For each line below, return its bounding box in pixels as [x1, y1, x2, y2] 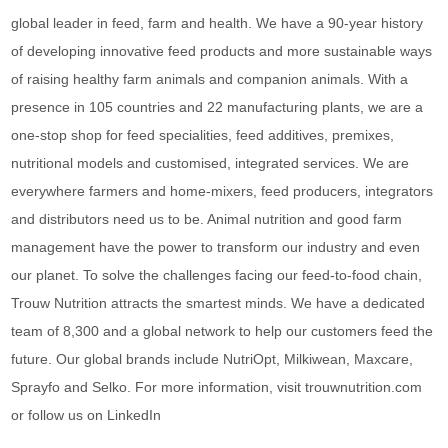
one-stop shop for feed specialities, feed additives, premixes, [11, 127, 395, 143]
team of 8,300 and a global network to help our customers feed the [11, 323, 434, 339]
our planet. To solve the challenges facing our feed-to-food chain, [11, 267, 423, 283]
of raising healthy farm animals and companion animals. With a [11, 71, 409, 87]
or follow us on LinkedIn [11, 407, 162, 423]
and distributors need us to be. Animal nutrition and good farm [11, 211, 403, 227]
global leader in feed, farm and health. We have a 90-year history [11, 15, 424, 31]
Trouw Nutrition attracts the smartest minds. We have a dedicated [11, 295, 426, 311]
